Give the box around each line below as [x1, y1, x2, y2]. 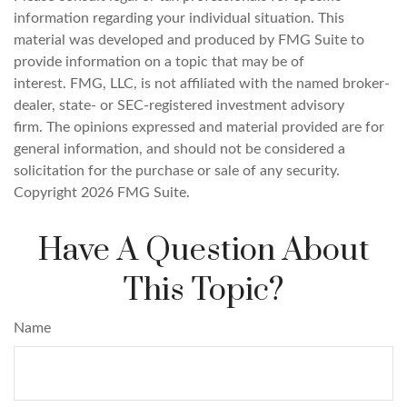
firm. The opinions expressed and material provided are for [14, 120, 384, 134]
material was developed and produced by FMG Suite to [14, 33, 364, 47]
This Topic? [124, 271, 283, 311]
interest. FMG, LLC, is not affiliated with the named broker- [14, 76, 390, 91]
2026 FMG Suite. [81, 185, 190, 200]
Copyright [14, 185, 81, 200]
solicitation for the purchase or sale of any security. [14, 164, 340, 178]
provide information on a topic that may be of [14, 55, 304, 69]
